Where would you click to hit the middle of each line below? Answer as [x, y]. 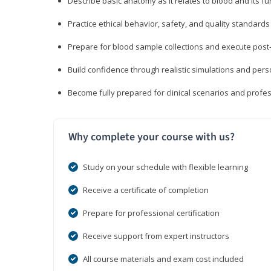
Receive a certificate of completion [146, 190]
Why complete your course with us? [152, 137]
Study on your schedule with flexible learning [165, 167]
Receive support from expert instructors [156, 236]
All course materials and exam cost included [163, 259]
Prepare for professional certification [151, 213]
